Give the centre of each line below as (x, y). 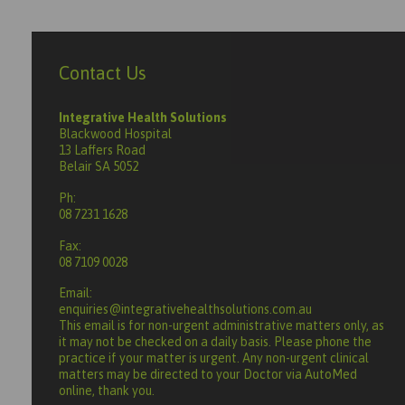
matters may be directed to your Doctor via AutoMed (207, 375)
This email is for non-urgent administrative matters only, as (221, 326)
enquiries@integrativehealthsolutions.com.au (185, 310)
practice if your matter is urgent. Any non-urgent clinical (213, 358)
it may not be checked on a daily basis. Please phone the (215, 342)
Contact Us (102, 72)
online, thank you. (106, 391)
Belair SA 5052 (98, 166)
